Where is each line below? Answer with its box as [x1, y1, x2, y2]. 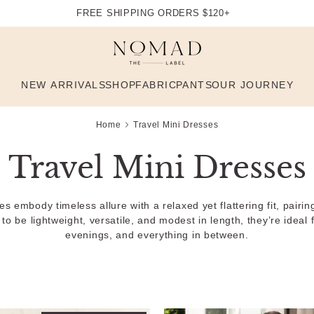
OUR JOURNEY [211, 78, 294, 90]
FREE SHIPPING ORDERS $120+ [76, 8, 231, 18]
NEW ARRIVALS [21, 78, 107, 90]
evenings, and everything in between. [65, 229, 249, 241]
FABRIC [135, 78, 177, 90]
